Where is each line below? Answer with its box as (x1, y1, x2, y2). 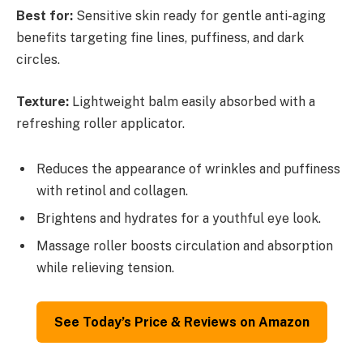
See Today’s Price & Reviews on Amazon (53, 314, 310, 331)
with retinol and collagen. (36, 182, 188, 199)
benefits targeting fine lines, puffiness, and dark (16, 30, 304, 46)
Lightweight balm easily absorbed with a (69, 93, 315, 109)
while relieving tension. (36, 259, 174, 275)
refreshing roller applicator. (16, 115, 185, 131)
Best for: (16, 8, 73, 24)
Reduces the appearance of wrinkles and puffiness (36, 160, 340, 177)
